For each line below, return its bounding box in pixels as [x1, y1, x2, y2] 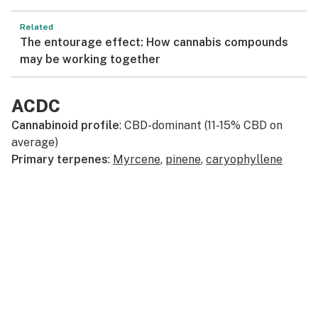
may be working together [20, 53, 160, 66]
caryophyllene [206, 153, 283, 166]
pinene [165, 153, 201, 166]
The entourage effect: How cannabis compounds [20, 35, 288, 49]
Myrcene [113, 153, 160, 166]
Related [20, 22, 53, 32]
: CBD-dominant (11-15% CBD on [119, 119, 283, 132]
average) [11, 136, 58, 149]
